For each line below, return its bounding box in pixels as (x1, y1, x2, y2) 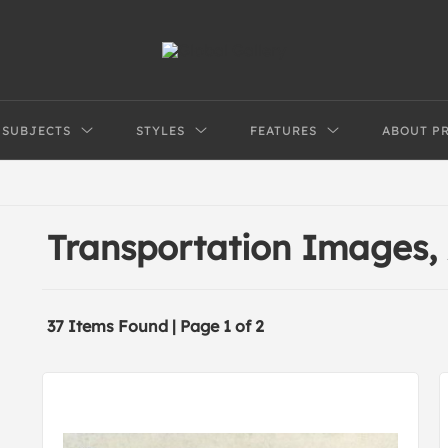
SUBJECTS (2, 123, 72, 138)
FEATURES (250, 123, 318, 138)
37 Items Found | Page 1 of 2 (47, 316, 265, 337)
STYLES (136, 123, 186, 138)
